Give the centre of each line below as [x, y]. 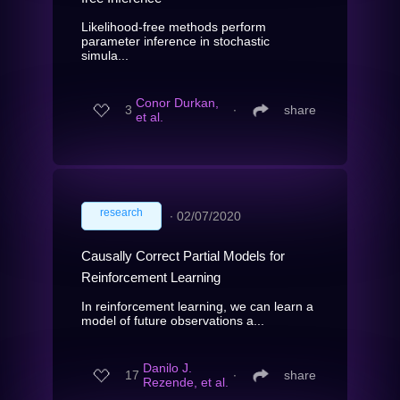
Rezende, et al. [186, 383]
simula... [105, 55]
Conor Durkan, [177, 103]
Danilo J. [167, 368]
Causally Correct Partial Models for [183, 255]
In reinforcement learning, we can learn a [197, 306]
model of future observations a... [173, 320]
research [121, 212]
